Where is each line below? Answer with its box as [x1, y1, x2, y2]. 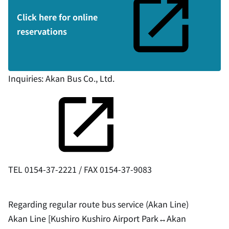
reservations [17, 25, 67, 37]
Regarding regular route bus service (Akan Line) [8, 198, 189, 210]
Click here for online [17, 11, 98, 23]
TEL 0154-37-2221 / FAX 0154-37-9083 [8, 163, 152, 175]
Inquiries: [8, 72, 45, 84]
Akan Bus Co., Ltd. [45, 72, 114, 84]
